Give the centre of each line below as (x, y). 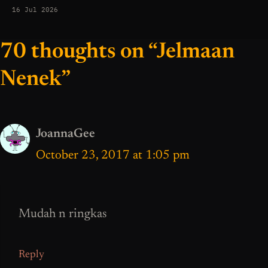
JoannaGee (66, 134)
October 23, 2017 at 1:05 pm (113, 156)
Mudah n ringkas (63, 215)
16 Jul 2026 (35, 9)
